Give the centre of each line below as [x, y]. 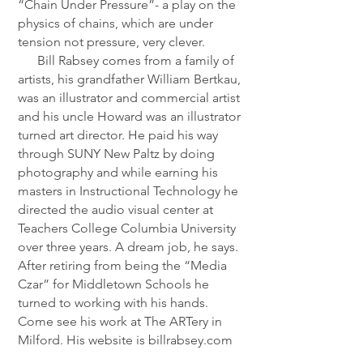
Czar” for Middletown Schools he [113, 284]
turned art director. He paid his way [118, 135]
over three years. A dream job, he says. [128, 247]
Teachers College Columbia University [127, 228]
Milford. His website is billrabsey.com [125, 340]
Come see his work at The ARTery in [120, 321]
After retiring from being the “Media [122, 265]
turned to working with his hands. [113, 303]
